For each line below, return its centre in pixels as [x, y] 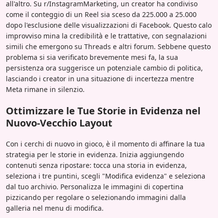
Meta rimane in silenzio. [45, 90]
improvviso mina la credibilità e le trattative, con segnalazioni [106, 36]
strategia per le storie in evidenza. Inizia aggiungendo [95, 155]
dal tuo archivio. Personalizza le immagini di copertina [95, 187]
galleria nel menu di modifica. [55, 208]
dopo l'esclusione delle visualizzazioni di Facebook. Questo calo [109, 25]
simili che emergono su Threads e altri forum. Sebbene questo [108, 47]
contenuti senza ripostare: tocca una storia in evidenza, [96, 165]
